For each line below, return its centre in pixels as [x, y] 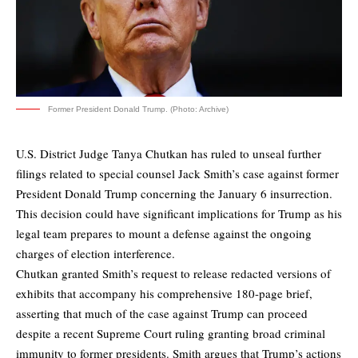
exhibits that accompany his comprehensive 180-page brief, [164, 294]
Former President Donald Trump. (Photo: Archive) [138, 109]
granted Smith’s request [119, 274]
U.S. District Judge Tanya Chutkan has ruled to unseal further [169, 154]
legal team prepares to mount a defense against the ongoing [164, 234]
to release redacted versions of [254, 274]
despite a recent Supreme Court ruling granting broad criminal [171, 334]
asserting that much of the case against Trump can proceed [162, 314]
